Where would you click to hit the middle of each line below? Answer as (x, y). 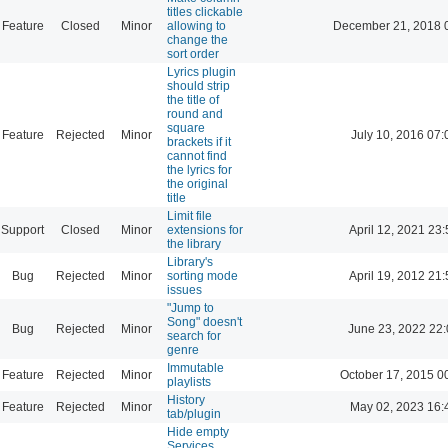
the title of (193, 99)
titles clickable (205, 11)
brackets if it (199, 141)
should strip (198, 85)
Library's (190, 261)
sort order (193, 53)
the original (197, 183)
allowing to (196, 25)
